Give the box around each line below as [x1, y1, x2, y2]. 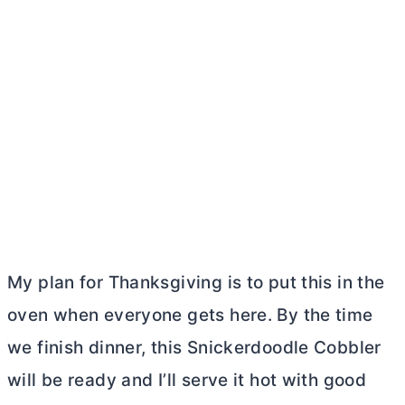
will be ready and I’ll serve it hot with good [7, 370, 367, 391]
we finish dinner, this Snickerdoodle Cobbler [7, 337, 381, 359]
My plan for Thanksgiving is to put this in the [7, 272, 385, 294]
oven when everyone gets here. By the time [7, 305, 373, 326]
